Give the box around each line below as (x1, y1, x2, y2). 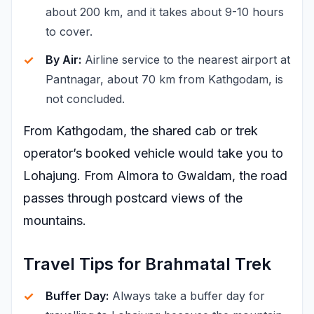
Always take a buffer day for (109, 289, 265, 303)
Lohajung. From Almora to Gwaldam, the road (23, 168, 287, 183)
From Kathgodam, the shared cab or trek (23, 123, 258, 138)
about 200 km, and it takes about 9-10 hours (46, 5, 284, 19)
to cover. (46, 25, 93, 39)
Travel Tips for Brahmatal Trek (23, 254, 271, 274)
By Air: (46, 53, 81, 67)
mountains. (23, 213, 86, 228)
